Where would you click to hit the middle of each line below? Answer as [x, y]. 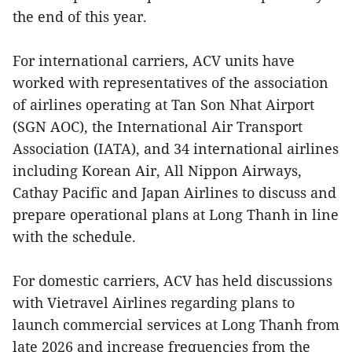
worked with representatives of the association [170, 82]
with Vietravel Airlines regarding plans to [154, 302]
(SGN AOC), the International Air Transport [158, 126]
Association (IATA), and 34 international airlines [176, 148]
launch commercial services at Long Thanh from [176, 324]
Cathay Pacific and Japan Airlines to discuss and [174, 192]
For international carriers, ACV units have [154, 60]
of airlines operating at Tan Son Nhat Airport [163, 104]
